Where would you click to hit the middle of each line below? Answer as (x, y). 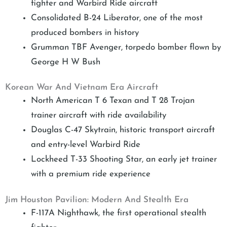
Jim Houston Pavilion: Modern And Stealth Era (97, 200)
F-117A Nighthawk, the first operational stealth (119, 213)
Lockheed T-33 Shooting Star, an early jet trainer (124, 160)
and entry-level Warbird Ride (86, 145)
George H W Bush (66, 62)
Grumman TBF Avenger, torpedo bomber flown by (126, 47)
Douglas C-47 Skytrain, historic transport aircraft (123, 130)
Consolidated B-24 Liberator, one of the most (117, 18)
